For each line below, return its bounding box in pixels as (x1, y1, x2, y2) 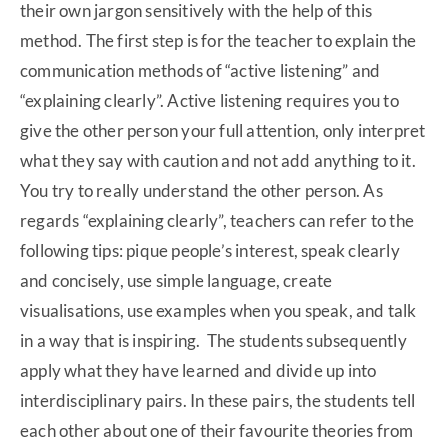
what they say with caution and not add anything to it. (20, 150, 416, 172)
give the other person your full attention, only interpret (20, 120, 426, 142)
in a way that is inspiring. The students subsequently (20, 330, 407, 352)
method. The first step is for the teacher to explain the (20, 30, 417, 52)
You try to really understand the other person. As (20, 180, 383, 202)
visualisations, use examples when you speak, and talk (20, 300, 417, 322)
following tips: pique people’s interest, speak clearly (20, 240, 400, 262)
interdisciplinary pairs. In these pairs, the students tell (20, 390, 416, 412)
